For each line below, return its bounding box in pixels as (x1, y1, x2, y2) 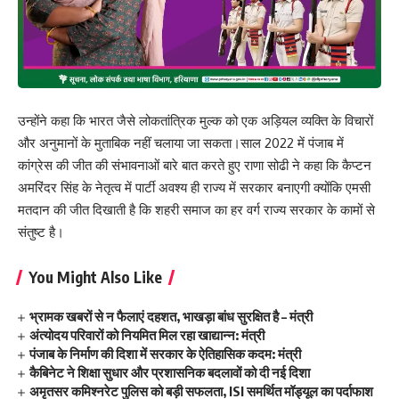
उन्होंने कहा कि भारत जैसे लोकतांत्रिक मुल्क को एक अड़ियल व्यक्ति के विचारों (18, 112, 373, 130)
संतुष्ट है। (18, 224, 68, 241)
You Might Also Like (28, 267, 162, 288)
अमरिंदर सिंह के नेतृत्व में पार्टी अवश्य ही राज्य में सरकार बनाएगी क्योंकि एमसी (18, 179, 370, 197)
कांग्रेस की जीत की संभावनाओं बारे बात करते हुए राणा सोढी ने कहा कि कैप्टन (18, 157, 371, 175)
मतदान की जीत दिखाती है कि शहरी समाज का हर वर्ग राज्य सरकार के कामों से (18, 201, 375, 219)
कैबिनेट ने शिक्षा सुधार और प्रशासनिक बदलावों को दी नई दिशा (29, 364, 311, 381)
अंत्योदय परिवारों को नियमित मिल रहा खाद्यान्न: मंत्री (29, 327, 265, 344)
